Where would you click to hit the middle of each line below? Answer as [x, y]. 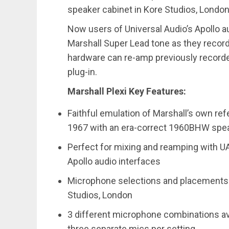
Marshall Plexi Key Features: [127, 91]
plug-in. [82, 72]
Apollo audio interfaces [114, 161]
